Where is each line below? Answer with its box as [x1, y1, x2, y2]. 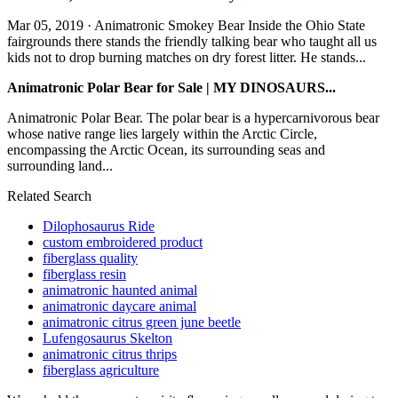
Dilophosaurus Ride [43, 218, 155, 234]
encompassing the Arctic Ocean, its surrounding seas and [7, 141, 325, 157]
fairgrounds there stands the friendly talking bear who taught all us [7, 33, 377, 49]
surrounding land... [7, 157, 113, 173]
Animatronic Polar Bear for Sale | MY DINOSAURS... [7, 79, 336, 95]
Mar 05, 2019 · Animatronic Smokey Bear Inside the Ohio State [7, 17, 365, 33]
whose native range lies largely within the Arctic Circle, [7, 125, 317, 141]
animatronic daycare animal [43, 298, 196, 314]
